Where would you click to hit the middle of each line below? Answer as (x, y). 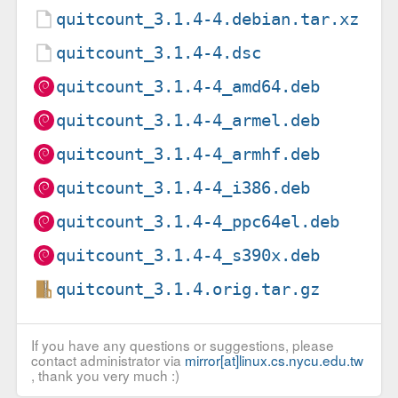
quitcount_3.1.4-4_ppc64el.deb (198, 221)
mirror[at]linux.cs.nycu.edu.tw (274, 360)
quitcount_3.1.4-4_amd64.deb (188, 86)
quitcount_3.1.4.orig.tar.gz (188, 289)
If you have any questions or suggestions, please (182, 345)
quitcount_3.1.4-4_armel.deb (188, 120)
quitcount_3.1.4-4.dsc (159, 52)
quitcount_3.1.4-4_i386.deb (183, 187)
